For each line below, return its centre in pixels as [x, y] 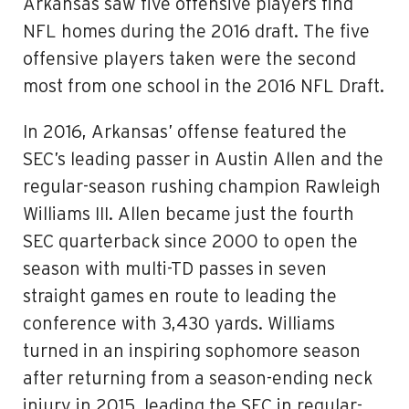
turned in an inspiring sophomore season [192, 351]
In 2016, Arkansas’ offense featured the [185, 132]
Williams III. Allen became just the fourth [189, 215]
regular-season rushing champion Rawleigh [202, 187]
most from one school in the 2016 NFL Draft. [204, 87]
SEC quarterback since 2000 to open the [190, 242]
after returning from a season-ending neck [198, 379]
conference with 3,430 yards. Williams [179, 324]
